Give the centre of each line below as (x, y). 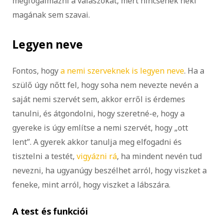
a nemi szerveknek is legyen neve (122, 70)
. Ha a (194, 70)
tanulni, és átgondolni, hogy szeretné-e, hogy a (98, 113)
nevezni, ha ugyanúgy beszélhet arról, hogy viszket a (110, 170)
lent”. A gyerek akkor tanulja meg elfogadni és (97, 142)
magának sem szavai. (51, 14)
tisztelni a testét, (44, 156)
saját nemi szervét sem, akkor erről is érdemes (99, 99)
